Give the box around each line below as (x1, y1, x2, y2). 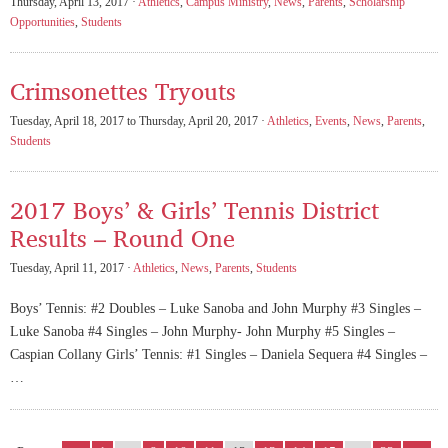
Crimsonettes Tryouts (10, 67, 236, 113)
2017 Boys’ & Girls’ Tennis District (10, 186, 379, 232)
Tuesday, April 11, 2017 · (10, 260, 133, 275)
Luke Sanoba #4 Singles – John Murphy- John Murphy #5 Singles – (10, 324, 399, 340)
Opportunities (10, 14, 75, 29)
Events (315, 113, 347, 128)
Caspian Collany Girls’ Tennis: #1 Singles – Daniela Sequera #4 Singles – (10, 347, 427, 363)
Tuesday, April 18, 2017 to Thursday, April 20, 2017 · (10, 113, 267, 128)
